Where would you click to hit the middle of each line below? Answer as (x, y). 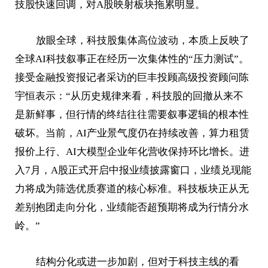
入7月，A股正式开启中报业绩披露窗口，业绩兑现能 (133, 170)
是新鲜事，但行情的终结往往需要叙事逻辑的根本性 (132, 115)
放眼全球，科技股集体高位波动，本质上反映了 (142, 41)
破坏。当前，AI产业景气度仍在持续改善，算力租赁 (133, 133)
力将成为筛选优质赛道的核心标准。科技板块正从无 (132, 189)
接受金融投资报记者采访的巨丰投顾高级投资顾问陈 (132, 78)
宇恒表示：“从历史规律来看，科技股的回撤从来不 (130, 96)
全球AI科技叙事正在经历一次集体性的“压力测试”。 (132, 59)
